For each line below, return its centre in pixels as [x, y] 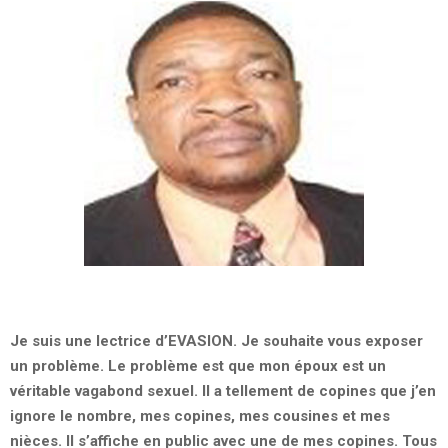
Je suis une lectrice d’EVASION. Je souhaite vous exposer [216, 340]
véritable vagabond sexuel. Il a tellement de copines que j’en [223, 390]
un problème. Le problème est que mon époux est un [198, 365]
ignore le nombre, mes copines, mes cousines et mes [200, 415]
